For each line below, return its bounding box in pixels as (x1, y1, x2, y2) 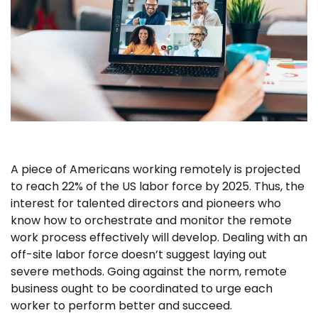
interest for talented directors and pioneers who (11, 195, 281, 212)
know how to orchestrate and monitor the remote (11, 212, 292, 229)
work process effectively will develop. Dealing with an (11, 229, 307, 246)
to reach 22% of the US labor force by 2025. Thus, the (11, 178, 305, 195)
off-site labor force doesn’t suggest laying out (11, 246, 267, 263)
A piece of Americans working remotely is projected (11, 161, 300, 178)
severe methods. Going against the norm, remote (11, 263, 287, 280)
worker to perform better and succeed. (11, 297, 232, 314)
